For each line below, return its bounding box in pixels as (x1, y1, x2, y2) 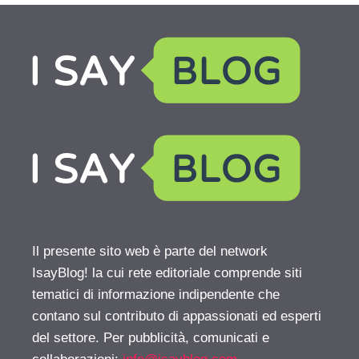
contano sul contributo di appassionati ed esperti (32, 308, 321, 324)
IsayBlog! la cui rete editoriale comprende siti (32, 264, 302, 280)
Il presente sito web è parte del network (32, 243, 268, 259)
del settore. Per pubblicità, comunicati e (32, 329, 269, 345)
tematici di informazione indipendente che (32, 286, 280, 302)
